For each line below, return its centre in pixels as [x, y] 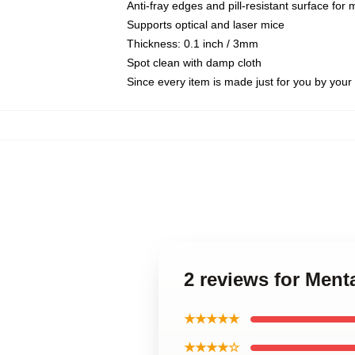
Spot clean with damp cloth [194, 63]
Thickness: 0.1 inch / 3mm [193, 44]
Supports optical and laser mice [206, 25]
